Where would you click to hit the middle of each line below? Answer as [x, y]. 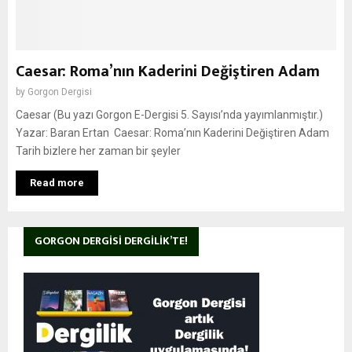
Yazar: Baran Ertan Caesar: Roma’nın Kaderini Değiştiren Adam [172, 133]
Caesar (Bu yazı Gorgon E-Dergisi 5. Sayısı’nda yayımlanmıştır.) [169, 115]
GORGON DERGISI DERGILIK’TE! [111, 241]
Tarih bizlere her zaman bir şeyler [98, 151]
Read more [57, 183]
